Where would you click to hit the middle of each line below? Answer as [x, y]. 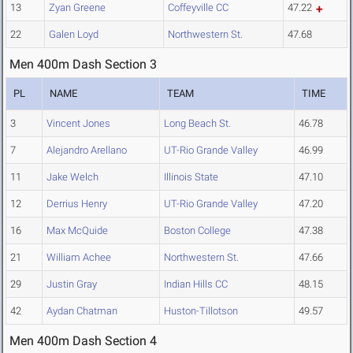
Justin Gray [72, 284]
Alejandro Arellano [87, 150]
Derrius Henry [77, 204]
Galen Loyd [74, 35]
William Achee [79, 258]
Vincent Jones [78, 124]
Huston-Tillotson [201, 311]
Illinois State [191, 177]
